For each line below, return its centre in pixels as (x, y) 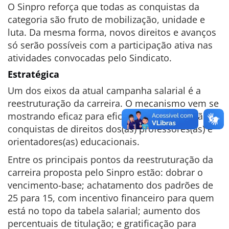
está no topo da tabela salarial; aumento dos (104, 211)
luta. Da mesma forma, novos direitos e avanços (112, 32)
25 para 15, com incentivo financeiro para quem (111, 198)
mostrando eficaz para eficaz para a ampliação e (112, 116)
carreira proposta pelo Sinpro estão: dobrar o (105, 172)
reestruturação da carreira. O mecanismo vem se (113, 103)
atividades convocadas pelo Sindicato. (90, 58)
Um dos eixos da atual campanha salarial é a (104, 90)
